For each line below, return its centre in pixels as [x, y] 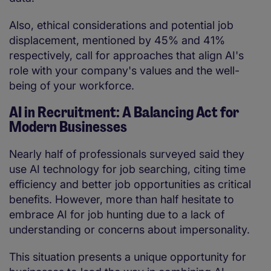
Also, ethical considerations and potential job [121, 25]
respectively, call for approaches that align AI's [126, 56]
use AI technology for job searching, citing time [127, 169]
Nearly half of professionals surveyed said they [127, 154]
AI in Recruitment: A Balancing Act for [124, 113]
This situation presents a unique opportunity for [128, 257]
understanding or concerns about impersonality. [132, 230]
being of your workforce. [73, 86]
